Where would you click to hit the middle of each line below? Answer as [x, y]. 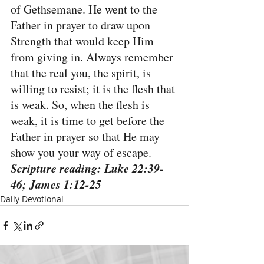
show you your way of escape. [81, 152]
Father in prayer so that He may [87, 136]
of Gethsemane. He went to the [85, 9]
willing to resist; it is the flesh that [94, 89]
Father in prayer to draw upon [82, 25]
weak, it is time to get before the [89, 121]
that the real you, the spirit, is [82, 73]
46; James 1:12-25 [56, 184]
